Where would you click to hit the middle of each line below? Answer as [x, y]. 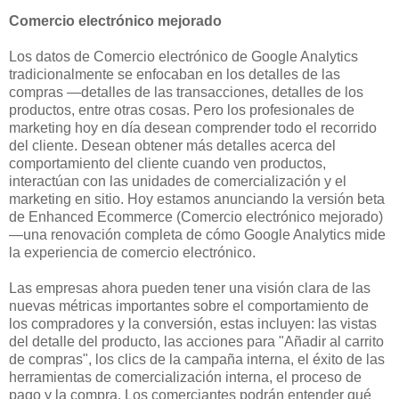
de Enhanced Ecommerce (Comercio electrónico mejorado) [196, 217]
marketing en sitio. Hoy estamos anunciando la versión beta [197, 199]
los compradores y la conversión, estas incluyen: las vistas [193, 324]
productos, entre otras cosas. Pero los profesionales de [182, 110]
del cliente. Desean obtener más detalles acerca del [172, 146]
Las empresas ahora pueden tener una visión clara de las [190, 289]
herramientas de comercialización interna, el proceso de [185, 378]
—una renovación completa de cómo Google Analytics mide [197, 235]
